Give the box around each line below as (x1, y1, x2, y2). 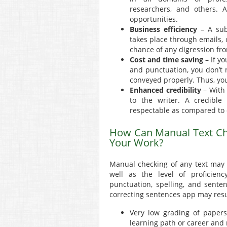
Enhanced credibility (130, 85, 201, 95)
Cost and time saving (130, 55, 204, 65)
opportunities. (130, 14, 178, 24)
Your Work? (109, 136, 164, 150)
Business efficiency (130, 24, 197, 34)
